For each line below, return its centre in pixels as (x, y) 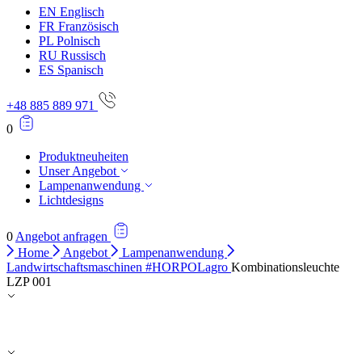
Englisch (82, 12)
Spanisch (80, 70)
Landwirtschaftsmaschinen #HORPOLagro (119, 267)
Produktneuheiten (84, 156)
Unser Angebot (79, 171)
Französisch (88, 26)
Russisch (83, 55)
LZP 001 (29, 282)
